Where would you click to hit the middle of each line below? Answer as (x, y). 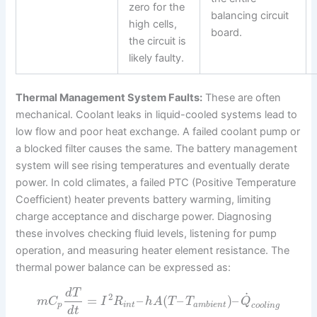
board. (227, 32)
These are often (242, 98)
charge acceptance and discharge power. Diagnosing (144, 217)
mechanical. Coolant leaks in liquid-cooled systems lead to (157, 115)
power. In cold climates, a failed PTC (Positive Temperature (156, 183)
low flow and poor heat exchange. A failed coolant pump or (158, 132)
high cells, (153, 24)
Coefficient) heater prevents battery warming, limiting (144, 200)
